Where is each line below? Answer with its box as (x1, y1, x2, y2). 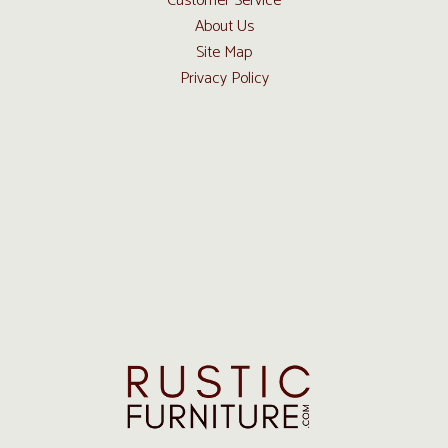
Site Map (196, 39, 252, 66)
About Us (194, 13, 254, 40)
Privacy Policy (179, 65, 269, 92)
